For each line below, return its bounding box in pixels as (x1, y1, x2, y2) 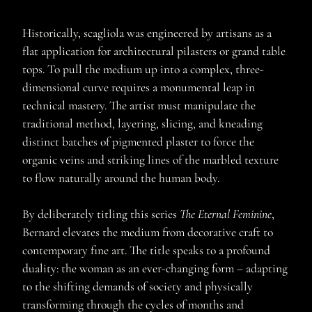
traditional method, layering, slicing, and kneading (22, 116, 263, 131)
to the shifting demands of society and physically (22, 279, 253, 294)
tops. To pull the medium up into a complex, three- (22, 61, 264, 77)
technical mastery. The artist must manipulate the (22, 97, 256, 113)
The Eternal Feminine (180, 206, 272, 221)
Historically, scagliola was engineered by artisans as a (22, 25, 272, 40)
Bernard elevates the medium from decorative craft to (22, 224, 273, 240)
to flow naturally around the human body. (22, 170, 219, 185)
